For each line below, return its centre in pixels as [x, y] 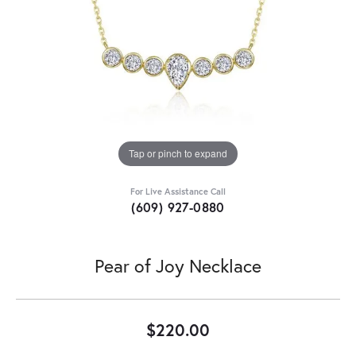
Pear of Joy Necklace [178, 265]
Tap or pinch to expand [178, 153]
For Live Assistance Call [178, 191]
